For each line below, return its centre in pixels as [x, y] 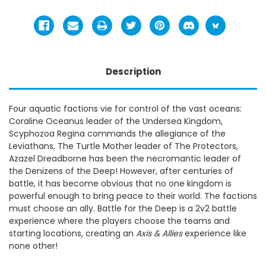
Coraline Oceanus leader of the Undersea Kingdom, [116, 121]
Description [133, 71]
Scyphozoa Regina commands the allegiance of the [117, 133]
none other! [33, 246]
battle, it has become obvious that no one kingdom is [120, 183]
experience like [214, 233]
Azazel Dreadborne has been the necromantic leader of [125, 158]
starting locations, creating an [72, 233]
